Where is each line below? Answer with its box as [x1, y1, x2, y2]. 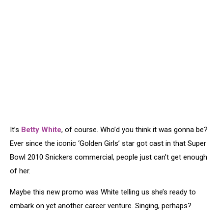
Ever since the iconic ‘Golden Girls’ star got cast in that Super [10, 139, 206, 148]
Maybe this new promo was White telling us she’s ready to [10, 188, 196, 196]
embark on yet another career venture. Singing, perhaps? [10, 201, 192, 210]
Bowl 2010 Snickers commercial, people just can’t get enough [10, 153, 207, 162]
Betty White [21, 125, 61, 134]
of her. [10, 166, 30, 175]
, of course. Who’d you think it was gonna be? [61, 125, 208, 134]
